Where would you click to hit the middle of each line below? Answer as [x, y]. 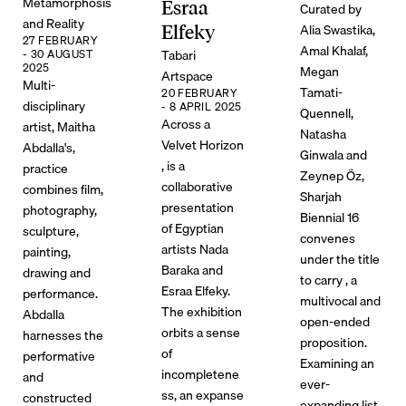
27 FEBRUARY [60, 41]
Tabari [179, 55]
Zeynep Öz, [333, 176]
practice [45, 169]
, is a [174, 166]
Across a [186, 124]
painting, [46, 252]
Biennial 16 [330, 217]
